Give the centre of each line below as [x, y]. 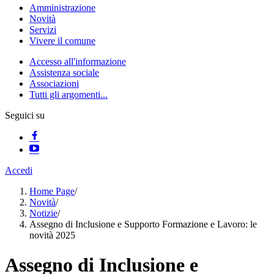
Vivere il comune [62, 41]
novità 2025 [52, 235]
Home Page [52, 191]
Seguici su [25, 115]
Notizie [43, 213]
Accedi [19, 170]
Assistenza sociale [64, 72]
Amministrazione [62, 8]
